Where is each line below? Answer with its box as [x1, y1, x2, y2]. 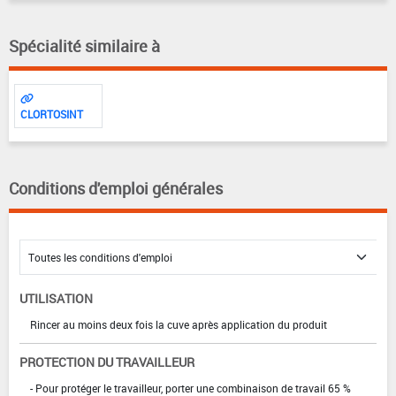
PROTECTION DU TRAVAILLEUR [19, 353, 194, 370]
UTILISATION [19, 289, 93, 307]
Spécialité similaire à [9, 34, 160, 57]
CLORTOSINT [20, 106, 83, 121]
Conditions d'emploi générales [9, 177, 223, 199]
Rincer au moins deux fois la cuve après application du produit [30, 316, 327, 331]
